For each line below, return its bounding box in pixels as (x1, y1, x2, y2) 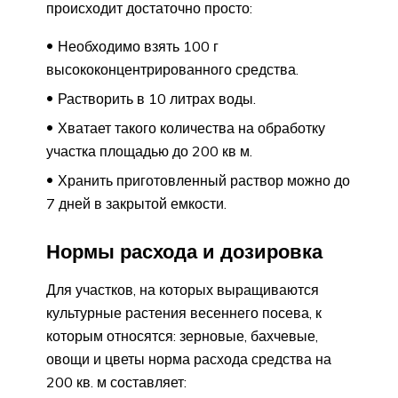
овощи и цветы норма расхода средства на (46, 350, 331, 369)
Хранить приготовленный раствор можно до (58, 171, 350, 189)
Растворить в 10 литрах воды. (58, 89, 256, 107)
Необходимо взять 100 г (58, 36, 219, 55)
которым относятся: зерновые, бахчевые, (46, 327, 318, 346)
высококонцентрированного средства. (46, 60, 298, 78)
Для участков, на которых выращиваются (46, 281, 319, 299)
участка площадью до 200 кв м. (46, 141, 252, 160)
